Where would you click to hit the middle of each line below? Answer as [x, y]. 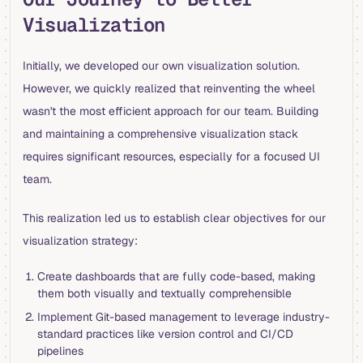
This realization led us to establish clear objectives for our [174, 218]
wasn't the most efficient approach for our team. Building [171, 111]
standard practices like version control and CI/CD [165, 334]
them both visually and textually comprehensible [164, 293]
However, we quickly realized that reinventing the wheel [169, 88]
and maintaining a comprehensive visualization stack [160, 134]
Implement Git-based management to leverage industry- [183, 317]
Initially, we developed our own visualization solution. [161, 66]
